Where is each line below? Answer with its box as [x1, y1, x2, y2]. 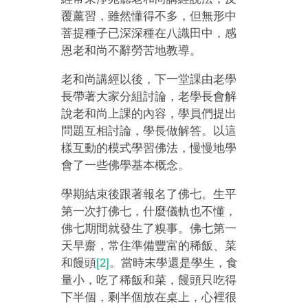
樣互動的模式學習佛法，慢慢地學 [61, 141, 237, 155]
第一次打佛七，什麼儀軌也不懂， [61, 204, 237, 218]
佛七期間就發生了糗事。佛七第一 [61, 221, 237, 235]
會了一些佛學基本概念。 [61, 158, 190, 172]
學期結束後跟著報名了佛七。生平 [61, 187, 237, 201]
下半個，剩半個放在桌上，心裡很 [61, 290, 237, 304]
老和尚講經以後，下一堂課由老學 [61, 72, 237, 86]
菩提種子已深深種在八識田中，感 [61, 26, 237, 40]
